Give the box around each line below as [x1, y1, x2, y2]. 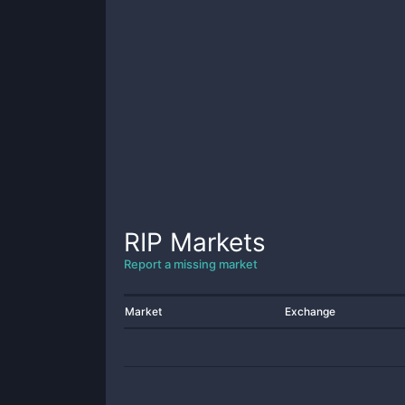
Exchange [285, 305, 335, 318]
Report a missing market [124, 257, 258, 271]
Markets [163, 227, 266, 258]
